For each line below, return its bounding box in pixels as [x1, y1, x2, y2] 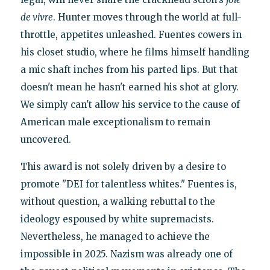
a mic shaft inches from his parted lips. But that [20, 64, 238, 76]
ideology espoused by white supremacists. [20, 213, 214, 225]
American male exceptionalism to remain [20, 116, 210, 128]
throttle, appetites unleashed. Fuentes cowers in [20, 29, 242, 41]
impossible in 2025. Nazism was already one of [20, 248, 233, 260]
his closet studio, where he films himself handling [20, 46, 250, 58]
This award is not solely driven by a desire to [20, 161, 226, 173]
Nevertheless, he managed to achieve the [20, 231, 210, 243]
